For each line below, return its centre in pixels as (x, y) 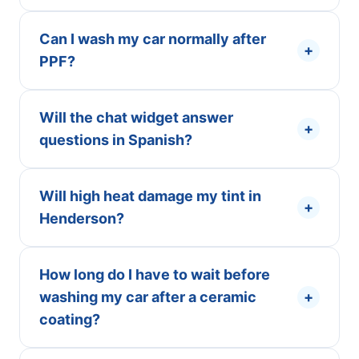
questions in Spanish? (116, 140)
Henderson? (82, 218)
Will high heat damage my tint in (150, 196)
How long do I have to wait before (155, 274)
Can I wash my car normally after (153, 39)
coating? (70, 319)
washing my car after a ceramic (148, 297)
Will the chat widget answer (136, 117)
